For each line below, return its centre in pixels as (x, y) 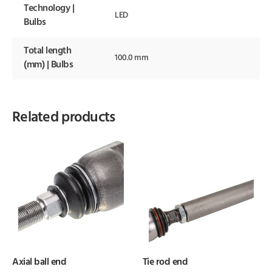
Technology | (49, 9)
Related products (64, 118)
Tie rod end (165, 262)
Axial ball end (39, 262)
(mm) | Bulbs (49, 65)
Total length (48, 51)
